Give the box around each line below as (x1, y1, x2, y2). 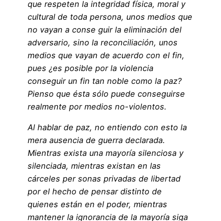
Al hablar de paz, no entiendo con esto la (28, 122, 187, 133)
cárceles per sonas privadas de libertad (28, 174, 181, 184)
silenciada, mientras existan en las (28, 161, 161, 171)
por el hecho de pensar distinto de (28, 186, 162, 197)
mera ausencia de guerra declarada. (28, 135, 165, 146)
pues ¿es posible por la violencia (28, 63, 153, 73)
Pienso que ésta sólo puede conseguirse (28, 88, 185, 99)
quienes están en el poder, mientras (28, 199, 167, 210)
